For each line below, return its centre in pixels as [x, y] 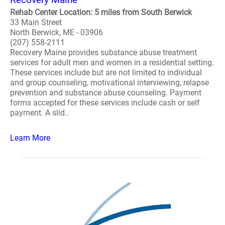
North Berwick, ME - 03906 [57, 32]
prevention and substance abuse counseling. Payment [106, 93]
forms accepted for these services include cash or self [105, 103]
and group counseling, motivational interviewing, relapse [109, 83]
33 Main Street [36, 22]
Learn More [30, 138]
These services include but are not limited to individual [106, 73]
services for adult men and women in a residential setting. [112, 63]
